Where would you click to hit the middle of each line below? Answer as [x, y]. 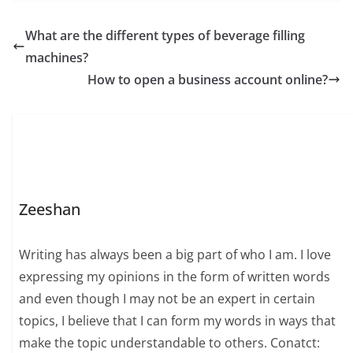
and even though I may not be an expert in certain [167, 299]
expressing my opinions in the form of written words [175, 277]
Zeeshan [50, 210]
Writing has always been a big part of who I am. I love [175, 255]
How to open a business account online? [208, 79]
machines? [57, 57]
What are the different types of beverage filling [165, 35]
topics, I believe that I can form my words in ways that [178, 321]
